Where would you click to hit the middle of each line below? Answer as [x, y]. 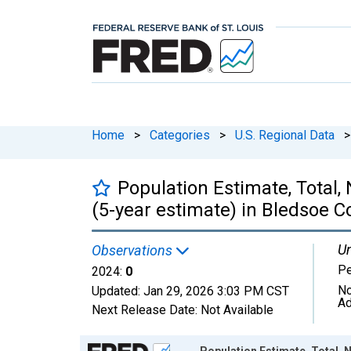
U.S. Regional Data [285, 135]
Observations [134, 250]
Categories [180, 135]
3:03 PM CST [253, 291]
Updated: [118, 291]
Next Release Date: [146, 309]
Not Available [237, 309]
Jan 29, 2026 [179, 291]
